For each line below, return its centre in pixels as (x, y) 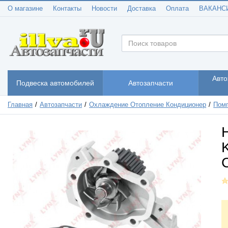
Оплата (177, 9)
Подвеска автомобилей (55, 83)
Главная (20, 105)
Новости (104, 9)
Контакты (67, 9)
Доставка (141, 9)
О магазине (25, 9)
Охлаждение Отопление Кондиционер (148, 105)
